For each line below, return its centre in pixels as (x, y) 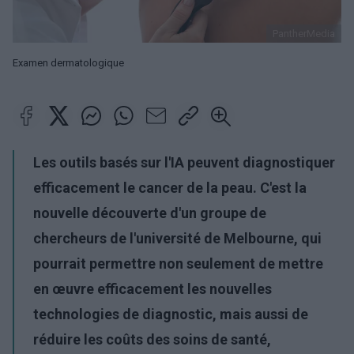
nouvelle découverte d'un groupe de (150, 213)
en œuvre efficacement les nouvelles (153, 289)
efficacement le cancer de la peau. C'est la (170, 188)
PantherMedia (304, 34)
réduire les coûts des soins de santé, (152, 339)
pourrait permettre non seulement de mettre (178, 264)
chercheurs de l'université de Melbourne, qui (177, 238)
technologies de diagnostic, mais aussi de (171, 314)
